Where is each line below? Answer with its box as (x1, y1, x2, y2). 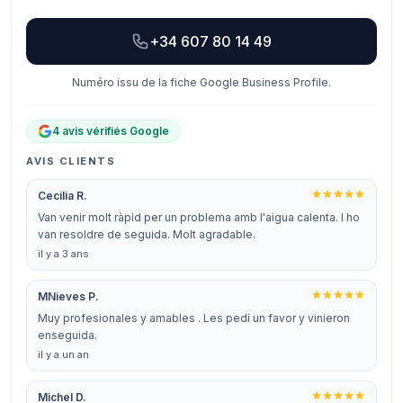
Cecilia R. (38, 189, 87, 202)
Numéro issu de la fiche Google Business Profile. (72, 76, 331, 89)
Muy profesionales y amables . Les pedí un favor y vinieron (38, 311, 350, 325)
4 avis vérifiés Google (52, 124, 169, 138)
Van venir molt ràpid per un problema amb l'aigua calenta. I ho (38, 210, 360, 224)
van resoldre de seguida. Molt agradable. (38, 228, 255, 241)
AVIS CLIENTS (26, 155, 116, 167)
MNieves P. (38, 290, 99, 303)
